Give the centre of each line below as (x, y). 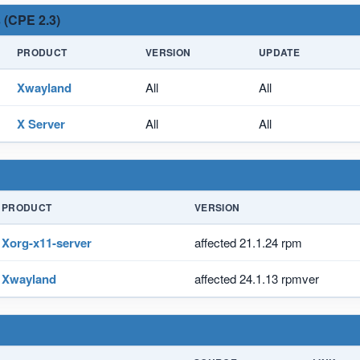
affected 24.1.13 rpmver (257, 278)
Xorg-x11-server (47, 242)
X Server (41, 123)
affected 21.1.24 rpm (248, 242)
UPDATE (280, 52)
